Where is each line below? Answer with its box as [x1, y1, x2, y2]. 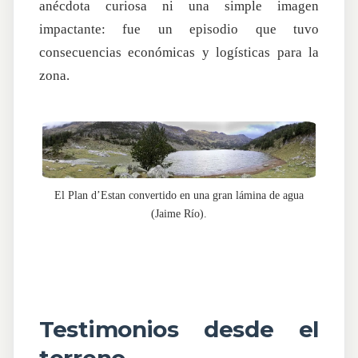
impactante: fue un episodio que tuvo [39, 21, 319, 37]
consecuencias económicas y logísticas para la [39, 44, 319, 60]
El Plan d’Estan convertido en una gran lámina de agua [54, 189, 304, 201]
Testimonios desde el [39, 316, 319, 344]
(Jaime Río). [151, 207, 207, 220]
